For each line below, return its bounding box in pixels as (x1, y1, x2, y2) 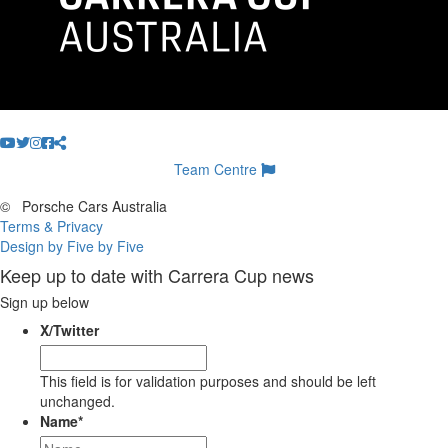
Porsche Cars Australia (18, 196, 167, 217)
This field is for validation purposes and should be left (40, 371, 376, 392)
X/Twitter (40, 320, 99, 341)
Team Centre (173, 159, 261, 180)
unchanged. (40, 391, 115, 412)
